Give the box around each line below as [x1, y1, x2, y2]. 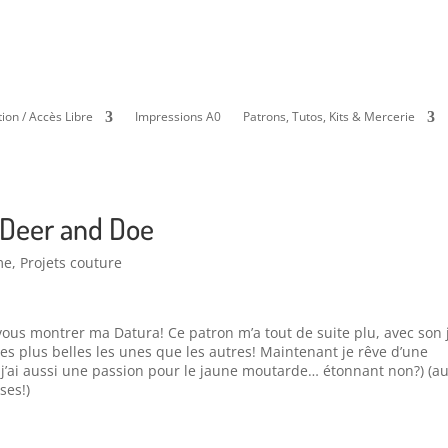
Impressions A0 [135, 108, 221, 126]
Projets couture [20, 253, 123, 273]
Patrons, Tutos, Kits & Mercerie [243, 108, 415, 126]
